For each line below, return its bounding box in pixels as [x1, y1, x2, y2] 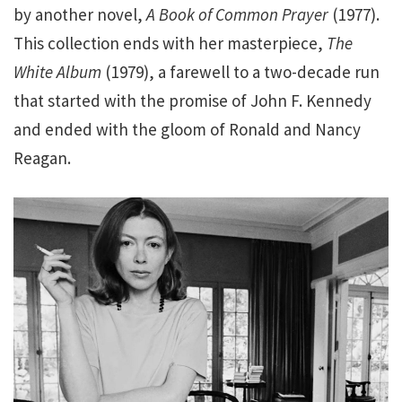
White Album [13, 60, 105, 83]
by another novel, [13, 3, 146, 25]
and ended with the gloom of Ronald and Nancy [13, 118, 361, 140]
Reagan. [13, 146, 71, 169]
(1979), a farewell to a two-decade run [105, 60, 380, 83]
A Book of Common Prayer [146, 3, 328, 25]
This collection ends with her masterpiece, [13, 31, 327, 54]
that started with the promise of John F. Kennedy [13, 89, 371, 111]
